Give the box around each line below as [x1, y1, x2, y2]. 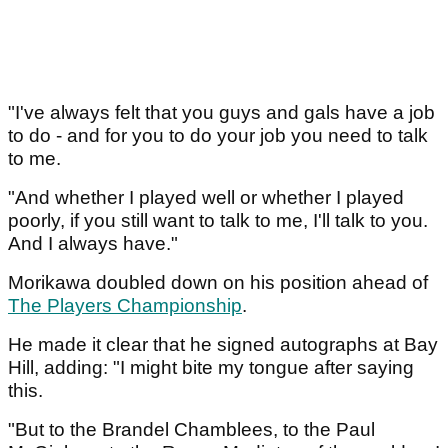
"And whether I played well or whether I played [8, 187, 404, 209]
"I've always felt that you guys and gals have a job [8, 102, 435, 124]
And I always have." [8, 233, 178, 255]
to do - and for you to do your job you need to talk [8, 125, 428, 147]
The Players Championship [8, 295, 242, 317]
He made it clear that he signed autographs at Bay [8, 334, 438, 356]
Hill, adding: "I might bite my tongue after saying [8, 357, 414, 379]
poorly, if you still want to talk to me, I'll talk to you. [8, 210, 428, 232]
